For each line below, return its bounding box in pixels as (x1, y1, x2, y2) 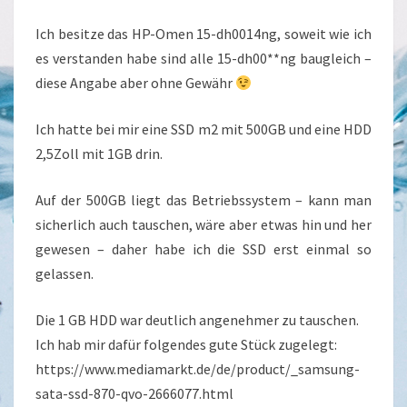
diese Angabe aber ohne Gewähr (35, 74, 235, 92)
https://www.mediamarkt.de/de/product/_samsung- (35, 360, 360, 378)
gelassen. (35, 264, 94, 283)
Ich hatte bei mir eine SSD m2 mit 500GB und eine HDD (35, 120, 372, 138)
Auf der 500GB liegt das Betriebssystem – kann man (35, 191, 372, 209)
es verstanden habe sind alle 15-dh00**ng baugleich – (35, 49, 372, 67)
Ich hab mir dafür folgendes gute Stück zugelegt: (35, 335, 337, 353)
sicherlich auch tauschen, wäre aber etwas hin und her (35, 215, 372, 233)
